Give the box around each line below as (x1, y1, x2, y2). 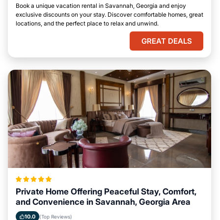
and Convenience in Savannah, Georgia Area (16, 197, 191, 207)
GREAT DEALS (141, 36, 192, 46)
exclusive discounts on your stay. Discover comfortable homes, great (16, 11, 203, 18)
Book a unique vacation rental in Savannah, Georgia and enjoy (16, 2, 186, 9)
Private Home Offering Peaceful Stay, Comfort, (16, 187, 196, 196)
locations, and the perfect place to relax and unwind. (16, 20, 159, 27)
